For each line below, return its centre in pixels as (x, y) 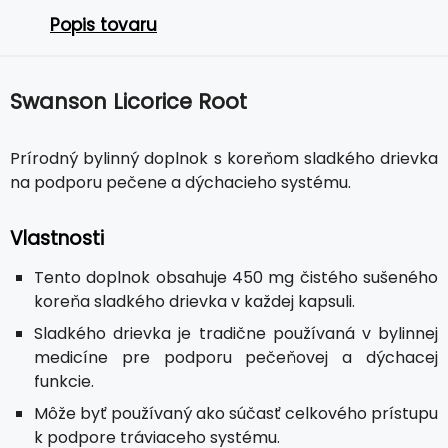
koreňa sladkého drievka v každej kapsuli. (194, 301)
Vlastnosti (57, 238)
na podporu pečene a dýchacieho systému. (180, 182)
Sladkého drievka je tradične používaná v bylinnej (236, 333)
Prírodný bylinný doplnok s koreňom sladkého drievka (224, 158)
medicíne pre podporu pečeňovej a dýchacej (236, 357)
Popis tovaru (103, 24)
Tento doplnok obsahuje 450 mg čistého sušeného (236, 277)
